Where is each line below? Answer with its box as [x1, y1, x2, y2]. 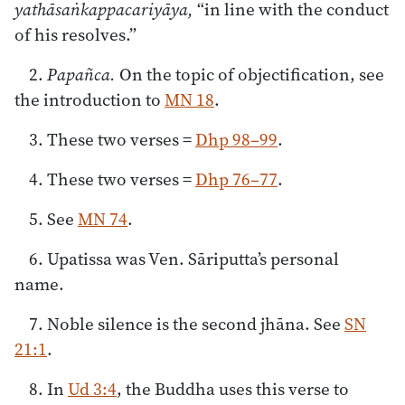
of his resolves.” [14, 22, 137, 46]
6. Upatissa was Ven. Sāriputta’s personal [29, 246, 339, 270]
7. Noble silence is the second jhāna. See [29, 311, 344, 335]
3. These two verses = [29, 127, 195, 151]
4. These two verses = [29, 166, 195, 191]
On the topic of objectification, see [116, 61, 384, 86]
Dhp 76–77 [195, 166, 278, 191]
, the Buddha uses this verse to [117, 376, 349, 400]
